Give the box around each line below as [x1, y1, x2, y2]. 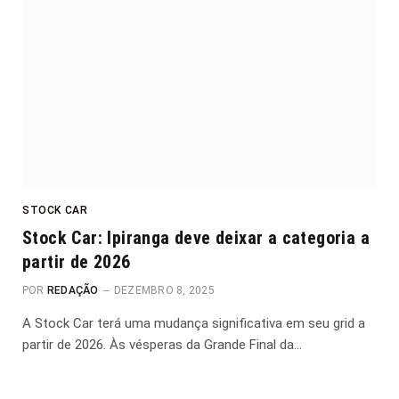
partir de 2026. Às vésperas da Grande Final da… [22, 336, 302, 353]
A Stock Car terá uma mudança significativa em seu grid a [22, 314, 365, 331]
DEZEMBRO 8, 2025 [113, 283, 215, 297]
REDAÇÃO [46, 283, 99, 297]
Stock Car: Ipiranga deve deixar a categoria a [22, 226, 370, 248]
